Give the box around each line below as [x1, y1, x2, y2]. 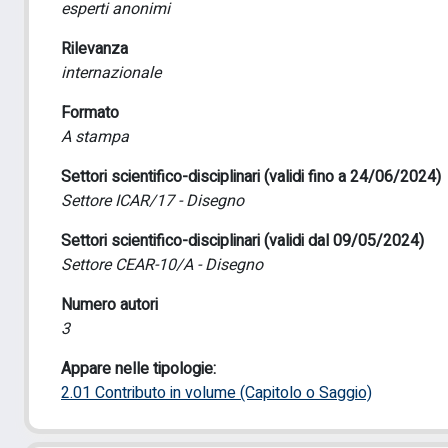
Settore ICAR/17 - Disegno [61, 189, 244, 213]
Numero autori [61, 293, 158, 317]
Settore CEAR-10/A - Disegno [61, 253, 263, 277]
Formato [61, 101, 119, 125]
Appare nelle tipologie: [61, 357, 216, 381]
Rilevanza [61, 37, 128, 61]
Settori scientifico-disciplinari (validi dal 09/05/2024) [61, 229, 424, 253]
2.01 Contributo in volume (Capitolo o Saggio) [61, 381, 372, 405]
